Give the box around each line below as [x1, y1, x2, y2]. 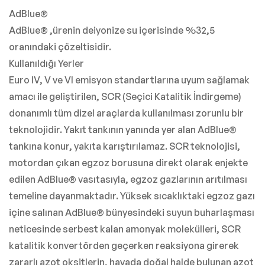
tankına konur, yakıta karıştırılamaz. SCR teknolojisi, [9, 140, 240, 152]
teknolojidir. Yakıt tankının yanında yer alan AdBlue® [9, 123, 237, 135]
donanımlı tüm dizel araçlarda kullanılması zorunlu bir [9, 106, 244, 119]
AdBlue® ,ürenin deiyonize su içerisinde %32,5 [9, 24, 215, 36]
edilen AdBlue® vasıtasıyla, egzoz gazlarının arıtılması [9, 173, 247, 185]
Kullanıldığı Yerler [9, 57, 84, 69]
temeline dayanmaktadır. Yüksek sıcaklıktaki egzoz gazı [9, 189, 255, 202]
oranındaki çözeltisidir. [9, 40, 111, 53]
